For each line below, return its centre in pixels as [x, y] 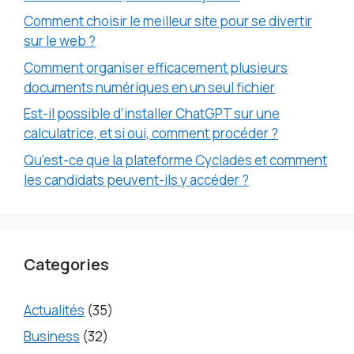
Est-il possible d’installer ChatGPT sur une [152, 114]
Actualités [54, 310]
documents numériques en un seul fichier [149, 87]
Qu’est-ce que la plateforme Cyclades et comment [175, 160]
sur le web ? [60, 41]
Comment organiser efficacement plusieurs [156, 67]
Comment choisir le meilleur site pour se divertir [168, 21]
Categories [66, 264]
